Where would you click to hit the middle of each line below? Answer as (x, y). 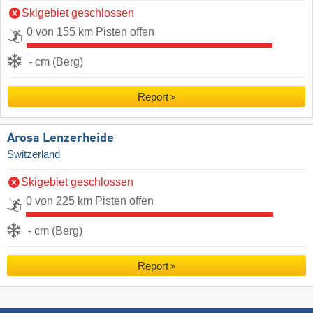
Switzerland (34, 155)
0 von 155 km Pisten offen (90, 32)
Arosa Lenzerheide (60, 139)
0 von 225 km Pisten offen (90, 201)
